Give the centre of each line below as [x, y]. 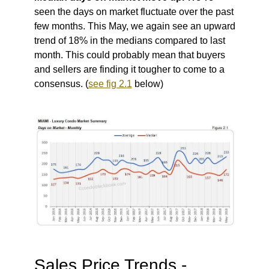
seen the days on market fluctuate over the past [134, 12]
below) [147, 84]
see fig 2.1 [110, 84]
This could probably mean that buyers [145, 55]
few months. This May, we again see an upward [134, 26]
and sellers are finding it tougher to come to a [129, 70]
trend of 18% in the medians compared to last [129, 41]
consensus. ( [61, 84]
